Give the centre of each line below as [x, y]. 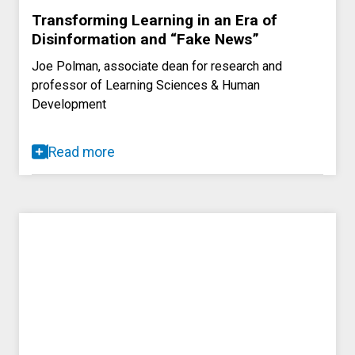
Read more [82, 152]
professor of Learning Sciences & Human [146, 85]
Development [69, 104]
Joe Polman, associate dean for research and [157, 66]
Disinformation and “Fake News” [145, 39]
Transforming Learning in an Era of [155, 20]
